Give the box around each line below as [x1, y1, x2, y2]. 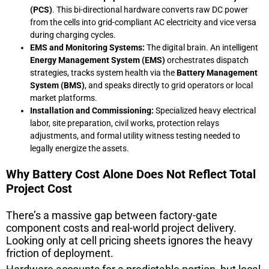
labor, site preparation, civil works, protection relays [30, 118, 219, 128]
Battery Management [177, 67, 258, 77]
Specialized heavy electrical [154, 105, 256, 115]
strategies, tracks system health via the [30, 67, 177, 77]
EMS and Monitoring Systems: [30, 42, 145, 52]
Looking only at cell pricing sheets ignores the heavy [6, 234, 253, 247]
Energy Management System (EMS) [30, 55, 165, 65]
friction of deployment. [6, 246, 113, 259]
